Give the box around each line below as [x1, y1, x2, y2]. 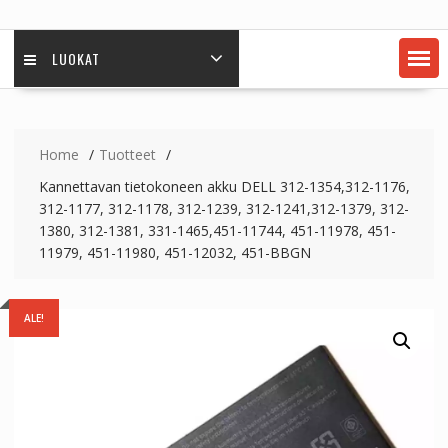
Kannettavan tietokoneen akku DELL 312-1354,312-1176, [38, 177, 410, 196]
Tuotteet [98, 145, 156, 164]
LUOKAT [51, 48, 100, 69]
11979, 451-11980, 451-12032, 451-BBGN [38, 243, 311, 262]
